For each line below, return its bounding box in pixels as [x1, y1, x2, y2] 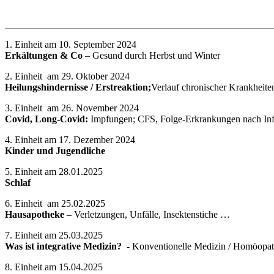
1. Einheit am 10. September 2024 [5, 39, 136, 50]
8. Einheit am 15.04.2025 [5, 261, 103, 272]
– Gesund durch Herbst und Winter [83, 50, 220, 61]
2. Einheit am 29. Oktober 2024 [5, 70, 130, 81]
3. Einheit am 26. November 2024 [5, 102, 139, 113]
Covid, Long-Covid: [5, 113, 91, 124]
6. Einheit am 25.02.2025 [5, 198, 105, 209]
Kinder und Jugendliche [5, 145, 105, 156]
